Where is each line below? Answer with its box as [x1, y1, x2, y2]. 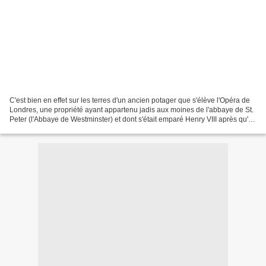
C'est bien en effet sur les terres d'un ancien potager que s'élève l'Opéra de [9, 96, 250, 104]
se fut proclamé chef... [9, 124, 80, 133]
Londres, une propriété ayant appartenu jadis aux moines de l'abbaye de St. [9, 105, 254, 114]
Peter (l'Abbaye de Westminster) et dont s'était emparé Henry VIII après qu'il [9, 115, 252, 123]
